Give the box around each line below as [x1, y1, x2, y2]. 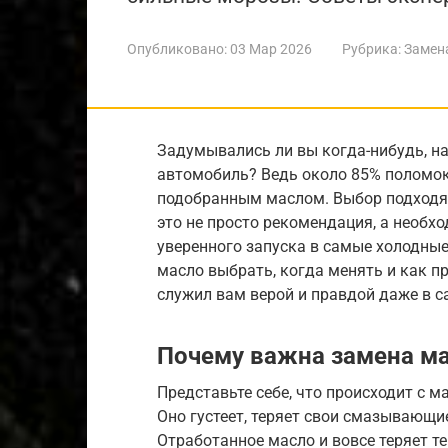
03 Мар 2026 [230, 41, 312, 57]
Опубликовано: [127, 41, 227, 57]
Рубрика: [342, 41, 401, 57]
